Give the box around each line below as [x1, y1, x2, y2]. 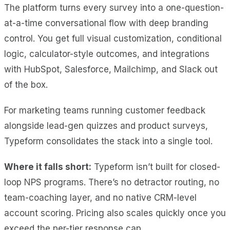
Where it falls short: [4, 161, 91, 172]
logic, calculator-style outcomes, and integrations [4, 48, 209, 59]
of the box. [4, 79, 48, 90]
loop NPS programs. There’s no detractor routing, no [4, 177, 219, 187]
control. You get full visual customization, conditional [4, 33, 222, 44]
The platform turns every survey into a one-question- [4, 2, 224, 13]
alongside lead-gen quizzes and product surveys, [4, 120, 208, 131]
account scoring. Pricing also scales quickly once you [4, 207, 226, 218]
